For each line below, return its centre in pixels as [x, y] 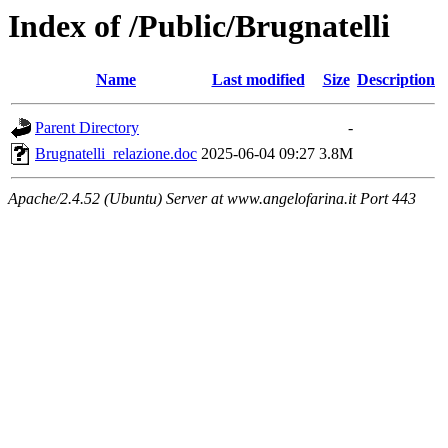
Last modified [258, 80]
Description [396, 80]
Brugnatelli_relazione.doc [116, 154]
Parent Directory [87, 128]
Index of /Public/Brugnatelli [199, 26]
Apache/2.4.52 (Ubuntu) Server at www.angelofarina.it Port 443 [212, 199]
